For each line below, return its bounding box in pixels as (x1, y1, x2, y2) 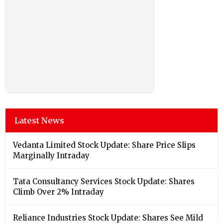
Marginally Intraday (13, 150, 90, 160)
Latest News (14, 115, 64, 125)
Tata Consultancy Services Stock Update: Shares (13, 176, 195, 186)
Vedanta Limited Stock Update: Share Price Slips (13, 140, 196, 150)
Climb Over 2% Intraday (13, 187, 104, 197)
